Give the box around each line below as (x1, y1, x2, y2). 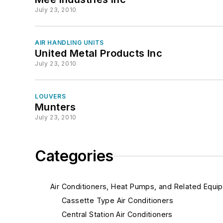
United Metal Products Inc (35, 47, 162, 59)
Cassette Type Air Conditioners (62, 196, 173, 205)
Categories (35, 147, 113, 165)
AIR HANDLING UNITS (35, 39, 104, 46)
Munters (35, 101, 76, 113)
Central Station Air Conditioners (62, 210, 173, 219)
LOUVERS (35, 93, 66, 100)
